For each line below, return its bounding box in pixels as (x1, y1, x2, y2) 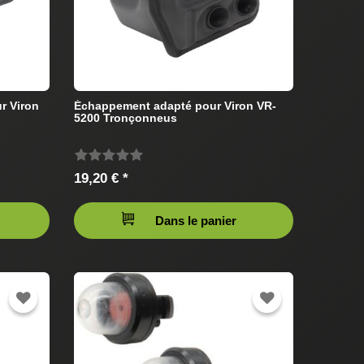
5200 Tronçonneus (74, 110, 177, 124)
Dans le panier (155, 213, 236, 227)
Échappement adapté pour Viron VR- (74, 98, 276, 112)
